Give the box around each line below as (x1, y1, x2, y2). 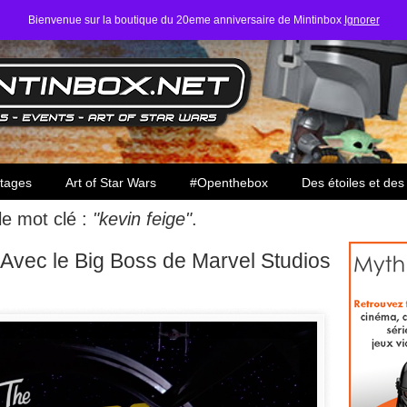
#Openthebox (190, 175, 268, 190)
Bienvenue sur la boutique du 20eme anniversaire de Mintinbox (27, 14, 344, 26)
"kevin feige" (93, 209, 192, 229)
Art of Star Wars (65, 175, 156, 190)
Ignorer (343, 14, 380, 26)
